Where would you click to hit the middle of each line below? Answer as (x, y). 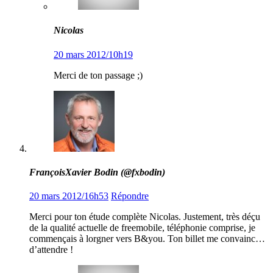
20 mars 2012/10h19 (93, 54)
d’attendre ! (51, 250)
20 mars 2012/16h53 (69, 196)
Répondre (130, 196)
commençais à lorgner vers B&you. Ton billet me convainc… (147, 239)
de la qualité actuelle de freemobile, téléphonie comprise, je (142, 228)
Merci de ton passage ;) (98, 75)
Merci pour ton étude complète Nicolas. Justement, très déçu (145, 217)
